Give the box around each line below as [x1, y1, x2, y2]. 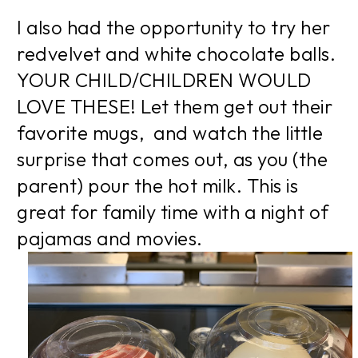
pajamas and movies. [17, 226, 203, 251]
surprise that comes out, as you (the [17, 147, 328, 172]
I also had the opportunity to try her [17, 15, 331, 40]
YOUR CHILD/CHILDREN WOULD [17, 68, 312, 93]
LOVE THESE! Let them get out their [17, 94, 332, 119]
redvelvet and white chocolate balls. [17, 42, 336, 66]
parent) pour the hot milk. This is [17, 173, 298, 198]
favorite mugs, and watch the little [17, 121, 323, 145]
